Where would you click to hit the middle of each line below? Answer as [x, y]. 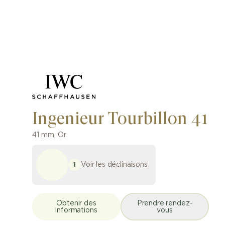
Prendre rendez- [165, 203]
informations [76, 210]
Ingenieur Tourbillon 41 [120, 118]
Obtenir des [76, 203]
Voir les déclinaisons [114, 164]
